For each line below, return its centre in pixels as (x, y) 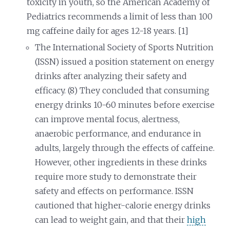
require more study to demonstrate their (116, 176)
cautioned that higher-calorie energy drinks (123, 205)
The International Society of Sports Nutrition (124, 47)
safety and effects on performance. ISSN (114, 191)
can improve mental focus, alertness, (108, 119)
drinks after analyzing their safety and (111, 76)
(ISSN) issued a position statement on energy (125, 61)
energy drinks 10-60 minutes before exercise (125, 104)
